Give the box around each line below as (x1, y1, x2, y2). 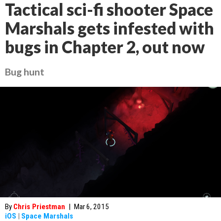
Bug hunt (5, 66, 44, 77)
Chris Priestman (13, 202, 65, 211)
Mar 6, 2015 (74, 202, 109, 211)
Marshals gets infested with (5, 18, 214, 38)
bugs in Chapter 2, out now (5, 37, 205, 57)
